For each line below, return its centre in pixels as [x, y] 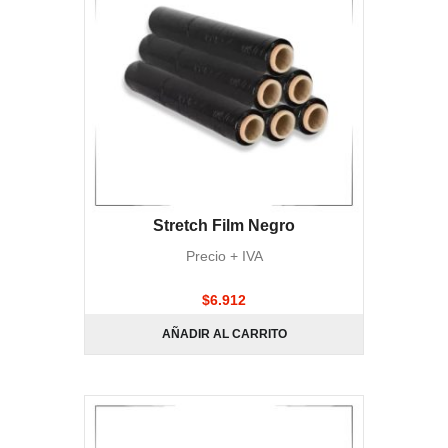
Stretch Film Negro [224, 225]
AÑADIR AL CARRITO [224, 334]
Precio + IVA [224, 256]
